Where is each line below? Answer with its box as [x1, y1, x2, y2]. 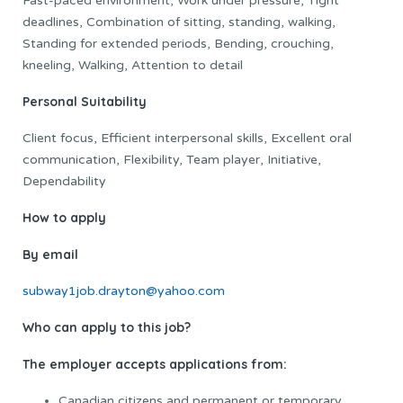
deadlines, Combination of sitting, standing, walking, [22, 13, 336, 30]
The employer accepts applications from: [22, 355, 287, 372]
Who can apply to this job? [22, 318, 191, 336]
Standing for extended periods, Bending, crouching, [22, 35, 334, 51]
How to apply [22, 209, 106, 226]
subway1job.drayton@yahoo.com [22, 282, 225, 299]
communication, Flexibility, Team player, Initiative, [22, 151, 321, 167]
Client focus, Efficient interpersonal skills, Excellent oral [22, 130, 352, 146]
